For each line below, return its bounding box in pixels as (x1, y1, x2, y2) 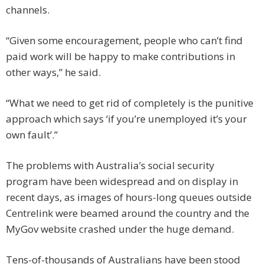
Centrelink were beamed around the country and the (6, 206, 249, 220)
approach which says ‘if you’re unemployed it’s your (6, 112, 247, 126)
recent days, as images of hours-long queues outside (6, 190, 252, 204)
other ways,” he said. (6, 65, 101, 80)
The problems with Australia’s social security (6, 159, 214, 173)
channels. (6, 3, 49, 17)
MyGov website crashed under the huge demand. (6, 222, 234, 236)
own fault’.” (6, 128, 58, 142)
